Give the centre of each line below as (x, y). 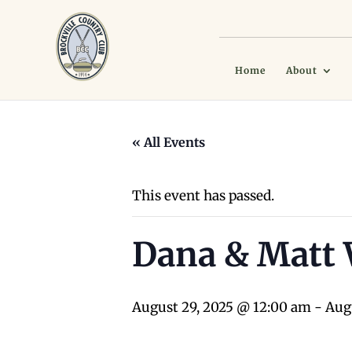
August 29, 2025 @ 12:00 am (222, 307)
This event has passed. (203, 196)
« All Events (169, 142)
